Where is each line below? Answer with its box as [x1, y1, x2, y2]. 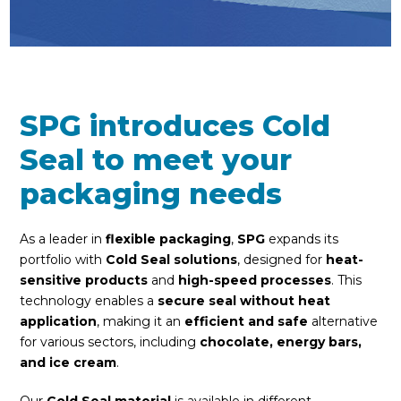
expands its [265, 231, 339, 247]
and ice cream [20, 354, 117, 371]
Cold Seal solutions [106, 252, 238, 268]
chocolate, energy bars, [200, 334, 363, 350]
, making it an [97, 313, 185, 329]
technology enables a [20, 293, 158, 309]
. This [331, 272, 363, 288]
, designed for [237, 252, 327, 268]
